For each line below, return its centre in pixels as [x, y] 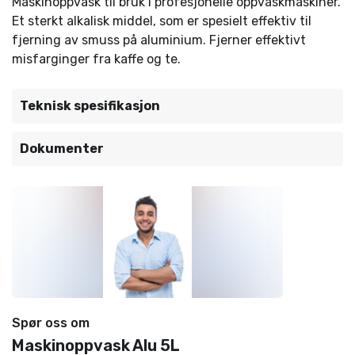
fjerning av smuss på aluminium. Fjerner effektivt [159, 40]
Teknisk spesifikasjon [90, 106]
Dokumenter [62, 149]
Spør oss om [51, 323]
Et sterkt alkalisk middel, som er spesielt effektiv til [162, 21]
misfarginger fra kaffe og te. [96, 59]
